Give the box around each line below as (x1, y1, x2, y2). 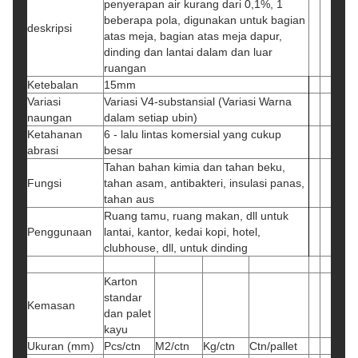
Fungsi (27, 177, 62, 189)
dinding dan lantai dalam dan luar (104, 46, 272, 58)
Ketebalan (27, 78, 78, 91)
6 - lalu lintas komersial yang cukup (104, 128, 281, 141)
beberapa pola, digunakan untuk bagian (104, 14, 305, 26)
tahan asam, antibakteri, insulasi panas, (104, 177, 304, 189)
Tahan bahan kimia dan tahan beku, (104, 161, 285, 173)
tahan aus (104, 193, 154, 205)
